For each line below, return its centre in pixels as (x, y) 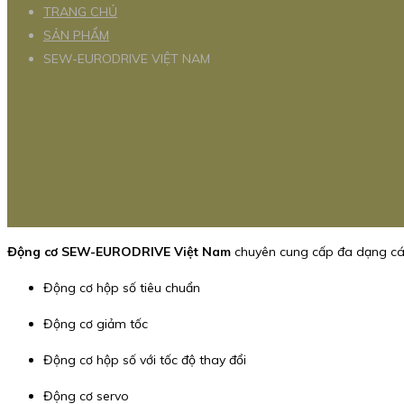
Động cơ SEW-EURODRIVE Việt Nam (119, 252)
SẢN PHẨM (76, 36)
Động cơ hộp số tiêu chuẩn (122, 288)
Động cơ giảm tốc (96, 324)
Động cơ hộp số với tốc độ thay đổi (145, 360)
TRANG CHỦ (80, 12)
